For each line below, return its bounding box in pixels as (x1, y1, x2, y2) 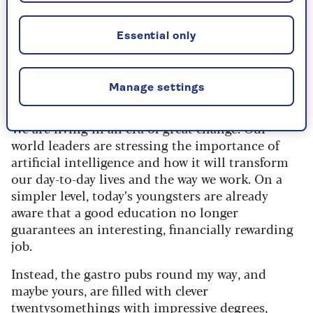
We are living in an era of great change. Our (11, 118, 267, 137)
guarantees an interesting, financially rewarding (11, 219, 293, 238)
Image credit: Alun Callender (8, 50, 110, 59)
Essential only (117, 31, 196, 43)
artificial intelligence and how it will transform (11, 152, 289, 170)
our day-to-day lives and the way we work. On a (11, 168, 282, 187)
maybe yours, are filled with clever (11, 280, 208, 299)
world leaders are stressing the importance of (11, 135, 279, 154)
